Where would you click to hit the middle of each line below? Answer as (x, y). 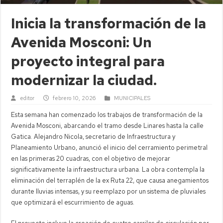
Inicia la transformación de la (109, 23)
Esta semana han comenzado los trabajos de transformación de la (107, 114)
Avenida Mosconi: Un (82, 42)
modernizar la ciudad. (84, 80)
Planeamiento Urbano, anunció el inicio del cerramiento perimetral (110, 147)
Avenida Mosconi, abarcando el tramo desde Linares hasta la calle (108, 125)
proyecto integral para (88, 61)
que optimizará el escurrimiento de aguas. (73, 202)
